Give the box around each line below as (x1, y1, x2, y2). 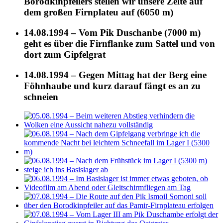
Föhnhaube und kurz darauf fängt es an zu (24, 80, 201, 91)
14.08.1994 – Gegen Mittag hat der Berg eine (24, 69, 207, 80)
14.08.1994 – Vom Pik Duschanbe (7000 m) (24, 27, 201, 38)
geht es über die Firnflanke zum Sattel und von (24, 38, 215, 49)
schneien (24, 91, 58, 102)
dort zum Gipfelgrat (24, 49, 106, 60)
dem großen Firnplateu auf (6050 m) (24, 7, 173, 18)
